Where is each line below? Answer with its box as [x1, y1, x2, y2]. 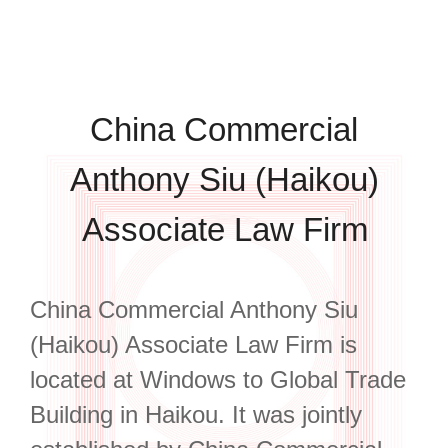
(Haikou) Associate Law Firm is [29, 330, 357, 358]
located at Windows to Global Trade [29, 365, 406, 393]
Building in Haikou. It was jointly [29, 400, 362, 428]
